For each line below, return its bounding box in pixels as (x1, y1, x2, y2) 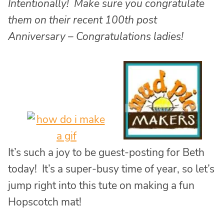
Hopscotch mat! (8, 195, 81, 209)
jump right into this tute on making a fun (8, 178, 194, 193)
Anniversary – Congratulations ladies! (8, 29, 183, 44)
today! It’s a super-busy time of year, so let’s (8, 162, 214, 176)
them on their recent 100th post (8, 13, 157, 27)
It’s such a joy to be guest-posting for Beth (8, 145, 204, 160)
